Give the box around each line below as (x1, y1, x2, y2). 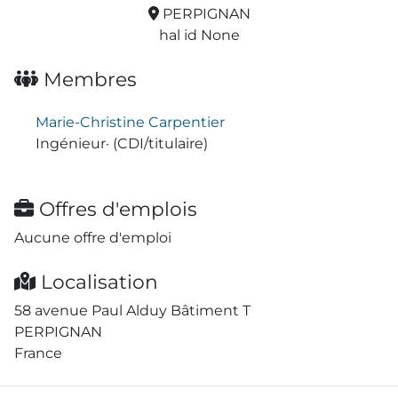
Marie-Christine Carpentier (36, 113, 225, 131)
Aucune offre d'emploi (14, 228, 171, 246)
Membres (38, 67, 138, 91)
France (14, 344, 62, 362)
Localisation (36, 269, 159, 293)
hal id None (158, 26, 240, 44)
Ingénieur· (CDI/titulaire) (36, 134, 208, 152)
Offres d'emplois (33, 196, 197, 220)
